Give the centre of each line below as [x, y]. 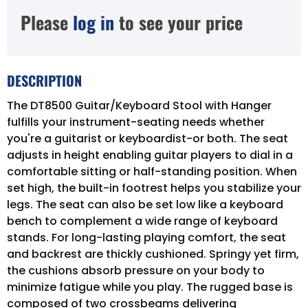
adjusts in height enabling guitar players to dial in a [150, 155]
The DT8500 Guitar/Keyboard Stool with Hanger [139, 105]
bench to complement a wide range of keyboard [142, 221]
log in [93, 22]
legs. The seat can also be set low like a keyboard [145, 204]
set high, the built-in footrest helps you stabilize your [154, 188]
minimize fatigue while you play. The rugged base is [150, 287]
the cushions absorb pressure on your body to [136, 270]
